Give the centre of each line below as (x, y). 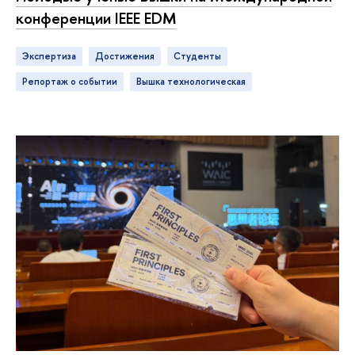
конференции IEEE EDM (96, 18)
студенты (201, 56)
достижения (129, 56)
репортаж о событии (73, 81)
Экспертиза (53, 56)
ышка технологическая (194, 81)
